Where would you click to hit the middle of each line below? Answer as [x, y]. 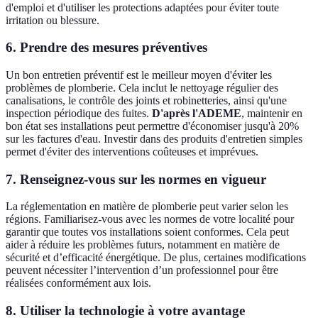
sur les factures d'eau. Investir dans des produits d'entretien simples [154, 139]
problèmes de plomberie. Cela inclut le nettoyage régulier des [142, 88]
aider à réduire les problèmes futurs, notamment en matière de [143, 245]
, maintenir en [272, 114]
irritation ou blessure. [53, 20]
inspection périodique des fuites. [79, 114]
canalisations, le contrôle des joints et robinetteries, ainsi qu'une [146, 101]
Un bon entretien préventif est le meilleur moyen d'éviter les [139, 75]
